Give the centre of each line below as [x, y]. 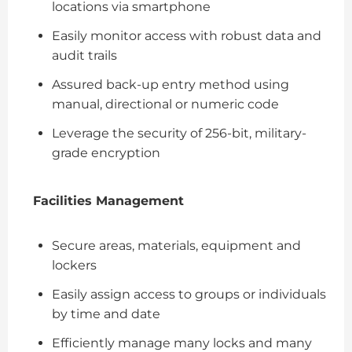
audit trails [84, 55]
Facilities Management [108, 200]
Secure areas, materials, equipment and [176, 245]
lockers [74, 265]
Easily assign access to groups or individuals [189, 294]
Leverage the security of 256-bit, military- [179, 133]
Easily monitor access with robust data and [187, 35]
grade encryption [106, 152]
